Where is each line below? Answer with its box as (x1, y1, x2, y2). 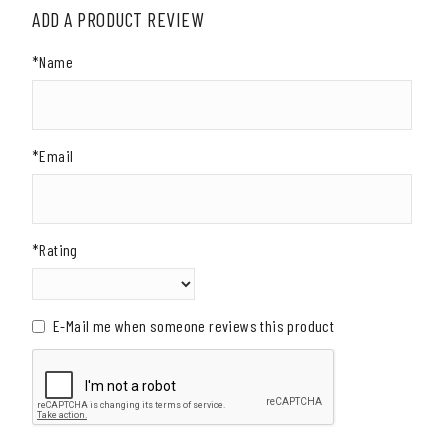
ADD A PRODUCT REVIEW (32, 6, 203, 31)
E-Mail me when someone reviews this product (53, 315, 335, 335)
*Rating (32, 239, 78, 259)
